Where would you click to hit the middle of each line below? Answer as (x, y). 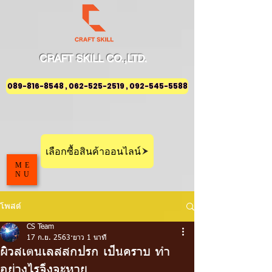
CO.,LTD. (126, 58)
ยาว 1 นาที (90, 238)
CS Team (40, 227)
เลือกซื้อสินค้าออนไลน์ (93, 151)
